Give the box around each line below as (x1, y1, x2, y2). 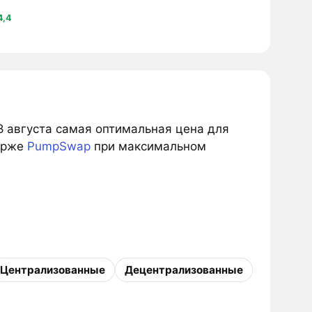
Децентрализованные (124, 263, 243, 276)
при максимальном (90, 139, 206, 154)
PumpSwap (26, 139, 91, 154)
